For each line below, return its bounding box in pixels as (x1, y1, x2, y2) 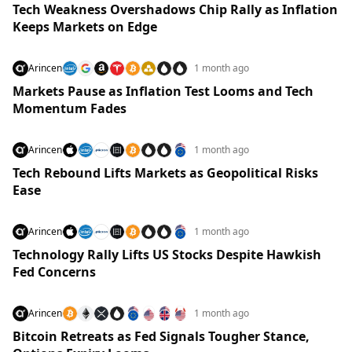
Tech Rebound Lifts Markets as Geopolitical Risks (13, 164, 318, 181)
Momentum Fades (13, 100, 126, 117)
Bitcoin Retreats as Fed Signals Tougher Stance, (13, 328, 310, 345)
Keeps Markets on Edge (13, 18, 157, 35)
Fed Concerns (13, 263, 96, 280)
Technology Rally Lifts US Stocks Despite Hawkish (13, 246, 321, 263)
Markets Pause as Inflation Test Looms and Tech (13, 82, 313, 100)
